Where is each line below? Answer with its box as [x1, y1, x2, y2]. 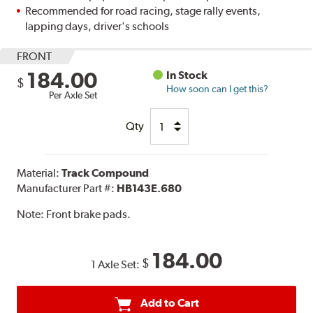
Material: [17, 166, 62, 180]
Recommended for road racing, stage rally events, [25, 4, 261, 18]
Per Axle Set [49, 89, 98, 101]
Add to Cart [140, 296, 199, 310]
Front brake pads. [46, 208, 131, 221]
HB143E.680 [117, 182, 182, 196]
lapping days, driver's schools [25, 20, 170, 34]
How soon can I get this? [166, 83, 269, 95]
